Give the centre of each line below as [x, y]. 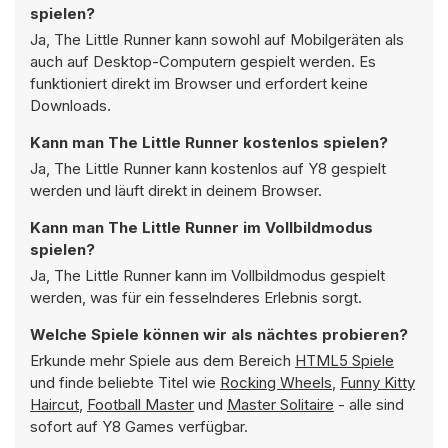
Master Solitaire [280, 404]
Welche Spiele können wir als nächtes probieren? [219, 334]
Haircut [54, 404]
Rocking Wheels [276, 382]
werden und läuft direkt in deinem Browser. [176, 190]
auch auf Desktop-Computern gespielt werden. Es [203, 61]
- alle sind [369, 404]
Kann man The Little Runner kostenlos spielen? [209, 142]
